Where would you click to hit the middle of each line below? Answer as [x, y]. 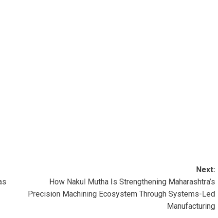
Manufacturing [191, 206]
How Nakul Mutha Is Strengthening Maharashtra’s [132, 182]
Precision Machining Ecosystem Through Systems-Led [121, 194]
